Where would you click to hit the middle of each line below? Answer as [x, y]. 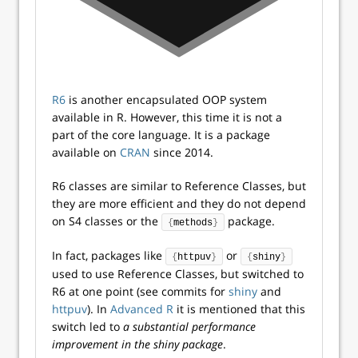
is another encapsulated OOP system [166, 100]
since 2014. [182, 153]
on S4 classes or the [107, 221]
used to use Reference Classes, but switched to [178, 274]
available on [86, 153]
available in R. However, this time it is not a [167, 117]
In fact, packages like [109, 256]
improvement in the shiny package [137, 344]
